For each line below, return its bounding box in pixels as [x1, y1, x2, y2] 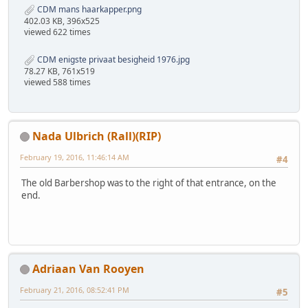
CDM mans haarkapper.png [35, 3, 142, 16]
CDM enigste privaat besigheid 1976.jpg [35, 53, 190, 65]
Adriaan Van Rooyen [32, 261, 144, 276]
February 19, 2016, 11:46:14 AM [20, 151, 129, 162]
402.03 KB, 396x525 [24, 14, 100, 27]
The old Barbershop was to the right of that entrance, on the [21, 176, 276, 189]
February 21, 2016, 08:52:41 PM [20, 284, 129, 295]
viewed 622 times [24, 25, 91, 38]
